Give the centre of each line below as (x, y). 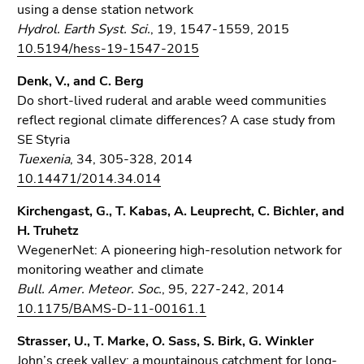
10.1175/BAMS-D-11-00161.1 (112, 309)
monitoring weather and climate (110, 270)
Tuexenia (43, 159)
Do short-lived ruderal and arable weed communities (172, 101)
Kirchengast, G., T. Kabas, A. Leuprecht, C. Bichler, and (181, 211)
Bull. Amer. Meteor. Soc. (89, 289)
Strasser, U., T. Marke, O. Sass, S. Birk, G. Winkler (165, 341)
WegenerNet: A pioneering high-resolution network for (180, 250)
